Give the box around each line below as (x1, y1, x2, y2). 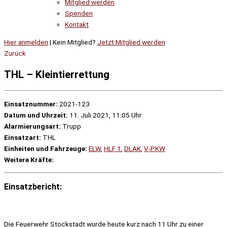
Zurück (4, 49, 26, 58)
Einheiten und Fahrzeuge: (4, 144, 87, 153)
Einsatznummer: (4, 100, 58, 108)
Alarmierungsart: (4, 122, 61, 131)
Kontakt (65, 20, 89, 28)
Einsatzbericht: (4, 181, 62, 192)
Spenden (65, 9, 93, 17)
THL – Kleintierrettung (4, 68, 109, 81)
